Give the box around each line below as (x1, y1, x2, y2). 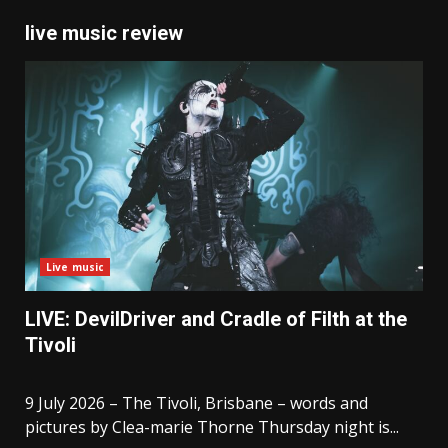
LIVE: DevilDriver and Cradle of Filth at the (25, 307, 407, 332)
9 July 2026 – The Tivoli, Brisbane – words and (25, 392, 368, 415)
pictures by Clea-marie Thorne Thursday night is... (25, 416, 399, 439)
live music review (25, 21, 183, 46)
